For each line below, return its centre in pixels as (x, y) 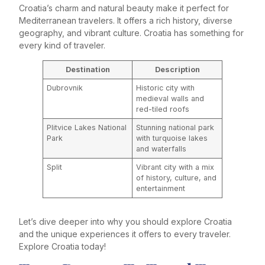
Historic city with (166, 88)
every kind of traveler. (62, 46)
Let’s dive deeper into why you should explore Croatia (125, 221)
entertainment (161, 188)
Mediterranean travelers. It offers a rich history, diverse (126, 21)
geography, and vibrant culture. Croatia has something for (131, 33)
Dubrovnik (65, 88)
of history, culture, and (177, 177)
